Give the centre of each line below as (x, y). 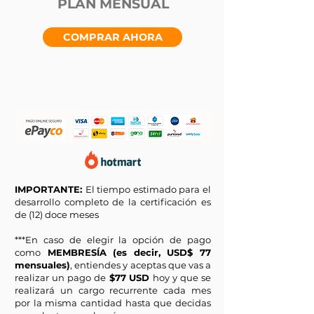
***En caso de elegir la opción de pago (113, 240)
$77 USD (129, 278)
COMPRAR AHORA (112, 37)
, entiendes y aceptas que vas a (141, 265)
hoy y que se (182, 278)
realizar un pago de (60, 278)
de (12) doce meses (57, 214)
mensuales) (42, 265)
